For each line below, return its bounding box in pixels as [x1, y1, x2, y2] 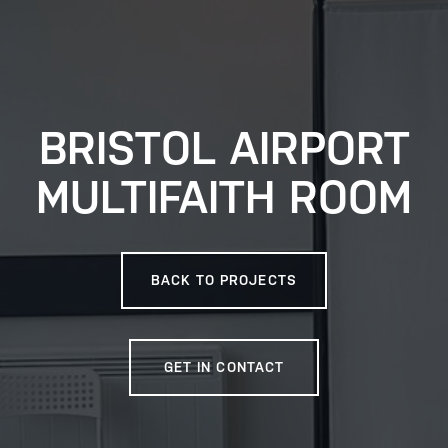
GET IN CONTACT [163, 359, 285, 376]
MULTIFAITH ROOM [36, 170, 412, 224]
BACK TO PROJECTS [151, 272, 297, 289]
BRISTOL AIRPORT [38, 121, 410, 175]
